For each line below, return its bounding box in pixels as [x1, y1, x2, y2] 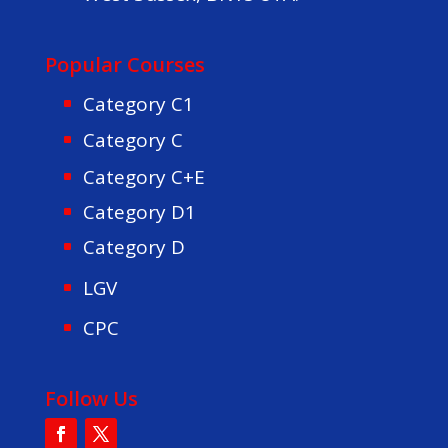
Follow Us [44, 384, 138, 412]
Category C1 [82, 90, 194, 117]
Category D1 [82, 198, 196, 225]
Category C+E [82, 163, 205, 190]
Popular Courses [44, 51, 205, 79]
